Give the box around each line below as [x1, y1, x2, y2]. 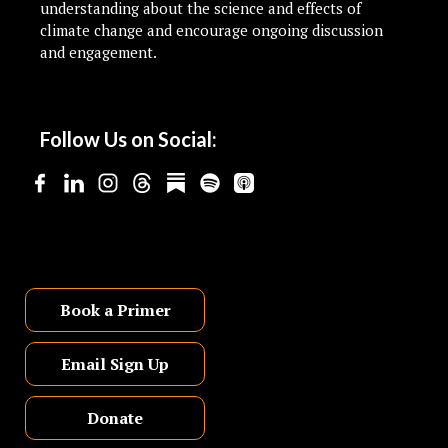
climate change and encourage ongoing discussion [40, 20, 383, 41]
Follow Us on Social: [40, 127, 217, 152]
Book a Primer [59, 299, 171, 322]
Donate [87, 407, 143, 430]
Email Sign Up [61, 353, 169, 376]
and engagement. [40, 42, 157, 63]
